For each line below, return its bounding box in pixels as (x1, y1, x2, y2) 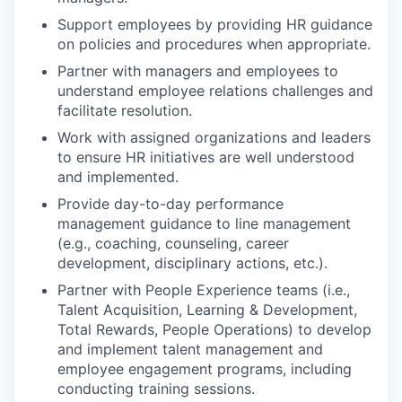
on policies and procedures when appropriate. (57, 35, 371, 53)
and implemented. (57, 168, 179, 186)
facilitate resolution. (57, 101, 192, 119)
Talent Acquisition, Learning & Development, (57, 301, 357, 319)
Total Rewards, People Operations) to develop (57, 320, 371, 338)
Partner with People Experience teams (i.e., (57, 281, 350, 299)
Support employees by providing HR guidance (57, 15, 372, 33)
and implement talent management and (57, 340, 323, 358)
